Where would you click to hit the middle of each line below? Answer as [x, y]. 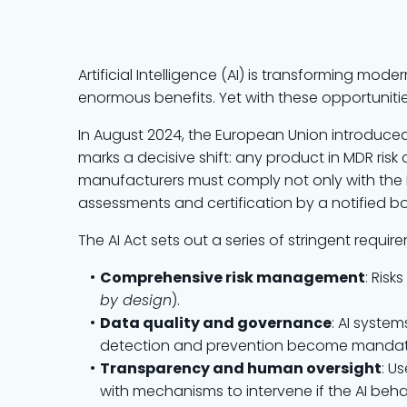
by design [136, 300]
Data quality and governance [215, 323]
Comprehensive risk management [232, 278]
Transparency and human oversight [240, 368]
